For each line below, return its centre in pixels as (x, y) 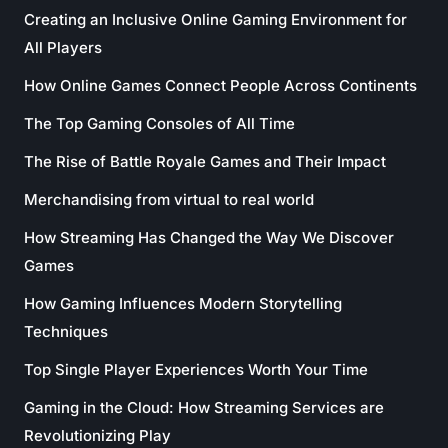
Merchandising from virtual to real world (169, 199)
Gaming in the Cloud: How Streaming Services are (204, 407)
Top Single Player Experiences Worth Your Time (196, 369)
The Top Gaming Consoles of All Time (159, 123)
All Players (63, 47)
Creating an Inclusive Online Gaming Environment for (215, 19)
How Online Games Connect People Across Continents (220, 85)
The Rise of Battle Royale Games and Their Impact (205, 161)
